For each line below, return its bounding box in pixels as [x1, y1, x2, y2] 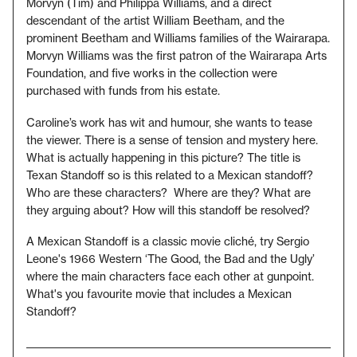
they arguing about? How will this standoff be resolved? [26, 202, 310, 218]
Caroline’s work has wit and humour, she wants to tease [26, 115, 312, 130]
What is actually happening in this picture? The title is [26, 150, 300, 165]
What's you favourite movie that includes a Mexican [26, 287, 292, 302]
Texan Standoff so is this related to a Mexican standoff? [26, 167, 316, 182]
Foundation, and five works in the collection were [26, 66, 277, 81]
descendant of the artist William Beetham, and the [26, 14, 284, 29]
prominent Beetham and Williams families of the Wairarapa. [26, 31, 330, 46]
